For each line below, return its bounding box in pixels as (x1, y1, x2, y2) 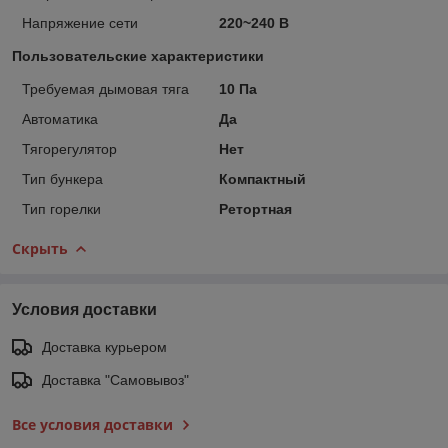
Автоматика (22, 110, 98, 127)
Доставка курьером (42, 338, 167, 355)
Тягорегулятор (22, 140, 117, 157)
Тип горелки (22, 200, 101, 217)
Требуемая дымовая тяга (22, 80, 189, 97)
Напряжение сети (22, 14, 138, 31)
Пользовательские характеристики (12, 47, 264, 64)
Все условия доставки (12, 414, 173, 434)
